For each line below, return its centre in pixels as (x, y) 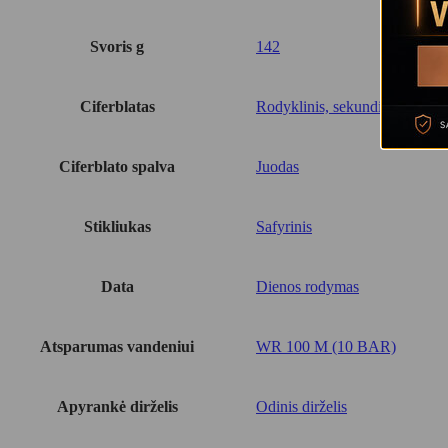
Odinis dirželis (301, 406)
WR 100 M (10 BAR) (326, 346)
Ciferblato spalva (117, 166)
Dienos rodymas (307, 286)
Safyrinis (284, 226)
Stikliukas (117, 226)
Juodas (277, 166)
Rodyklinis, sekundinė (326, 106)
